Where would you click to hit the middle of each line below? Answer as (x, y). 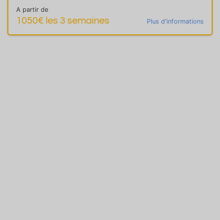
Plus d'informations (175, 21)
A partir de (32, 9)
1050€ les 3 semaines (63, 20)
